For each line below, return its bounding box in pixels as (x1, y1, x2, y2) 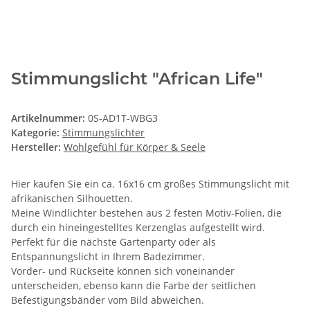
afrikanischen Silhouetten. (11, 192, 133, 206)
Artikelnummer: (11, 111, 88, 125)
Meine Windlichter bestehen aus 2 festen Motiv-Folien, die (11, 206, 282, 220)
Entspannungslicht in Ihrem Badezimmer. (11, 250, 205, 264)
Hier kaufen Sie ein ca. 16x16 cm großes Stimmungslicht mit (11, 177, 289, 191)
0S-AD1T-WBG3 (88, 111, 158, 125)
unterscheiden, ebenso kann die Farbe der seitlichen (11, 279, 256, 293)
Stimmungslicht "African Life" (11, 69, 263, 89)
